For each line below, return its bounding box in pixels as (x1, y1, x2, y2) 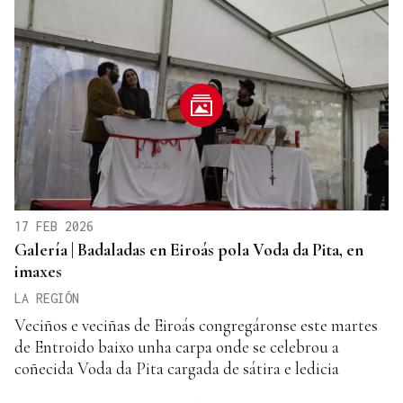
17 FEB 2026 (14, 219, 94, 235)
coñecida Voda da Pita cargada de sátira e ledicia (14, 358, 339, 380)
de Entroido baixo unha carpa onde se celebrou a (14, 336, 339, 358)
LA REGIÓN (14, 291, 79, 307)
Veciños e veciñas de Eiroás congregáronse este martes (14, 315, 378, 336)
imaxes (14, 261, 62, 282)
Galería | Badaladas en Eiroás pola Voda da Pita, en (14, 239, 363, 261)
